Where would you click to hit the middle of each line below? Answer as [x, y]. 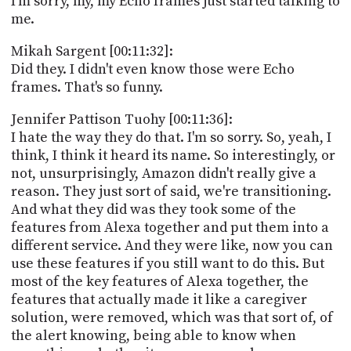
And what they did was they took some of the [153, 209]
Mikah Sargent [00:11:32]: [92, 51]
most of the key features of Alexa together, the [159, 281]
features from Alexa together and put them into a [170, 227]
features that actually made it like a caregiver [159, 299]
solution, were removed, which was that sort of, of [172, 317]
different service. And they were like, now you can [172, 245]
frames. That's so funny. [87, 87]
